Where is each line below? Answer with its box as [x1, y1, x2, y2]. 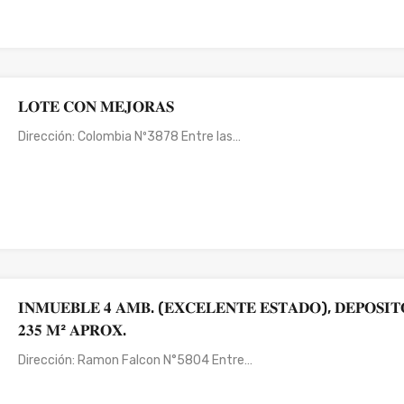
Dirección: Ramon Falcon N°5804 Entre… [18, 352, 253, 368]
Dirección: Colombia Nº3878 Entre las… [18, 128, 242, 144]
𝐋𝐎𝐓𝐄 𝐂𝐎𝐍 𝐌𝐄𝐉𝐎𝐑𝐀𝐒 [18, 96, 175, 115]
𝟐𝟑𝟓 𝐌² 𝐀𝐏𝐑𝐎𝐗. [18, 320, 127, 339]
